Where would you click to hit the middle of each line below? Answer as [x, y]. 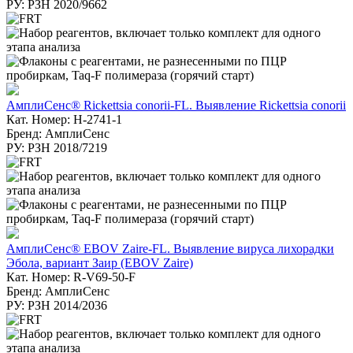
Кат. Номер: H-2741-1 [64, 119]
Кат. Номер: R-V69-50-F [71, 277]
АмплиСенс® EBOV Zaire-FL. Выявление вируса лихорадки [170, 248]
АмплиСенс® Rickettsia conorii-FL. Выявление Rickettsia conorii [176, 105]
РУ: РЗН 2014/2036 [57, 305]
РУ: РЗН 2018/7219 [57, 147]
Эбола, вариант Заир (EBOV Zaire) [100, 262]
